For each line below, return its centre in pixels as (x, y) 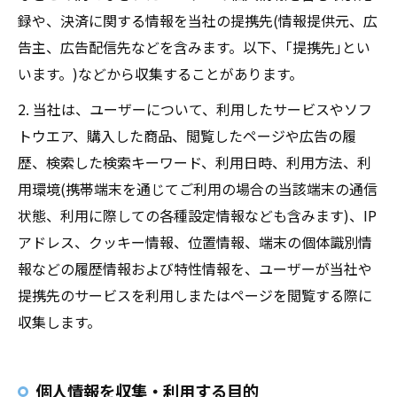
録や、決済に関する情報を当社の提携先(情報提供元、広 (198, 20)
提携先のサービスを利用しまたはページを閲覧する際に (195, 295)
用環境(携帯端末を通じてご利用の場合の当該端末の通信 (198, 189)
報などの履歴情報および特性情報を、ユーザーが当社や (195, 269)
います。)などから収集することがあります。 (160, 74)
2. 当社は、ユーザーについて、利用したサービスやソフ (195, 109)
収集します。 (59, 322)
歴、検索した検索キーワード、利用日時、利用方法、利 (195, 162)
